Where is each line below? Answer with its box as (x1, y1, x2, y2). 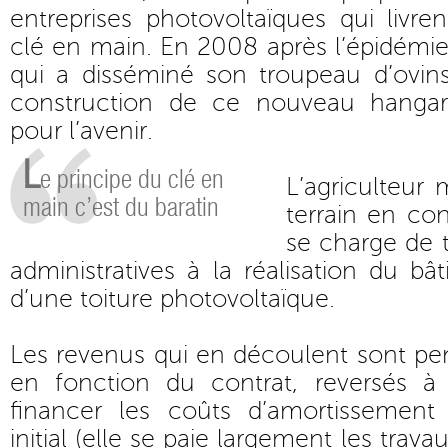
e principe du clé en (40, 165, 224, 194)
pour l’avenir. (10, 117, 153, 145)
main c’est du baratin (23, 193, 219, 222)
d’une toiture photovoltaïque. (10, 285, 335, 313)
